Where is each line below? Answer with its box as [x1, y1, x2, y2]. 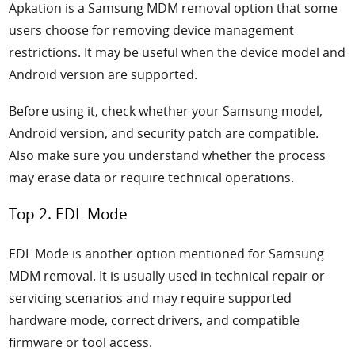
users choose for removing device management [9, 21, 295, 39]
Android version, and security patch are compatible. [9, 124, 319, 143]
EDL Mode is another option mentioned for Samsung [9, 245, 325, 263]
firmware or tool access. [9, 334, 153, 352]
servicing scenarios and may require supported [9, 289, 292, 307]
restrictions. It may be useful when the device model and [9, 43, 346, 61]
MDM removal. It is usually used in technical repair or [9, 267, 326, 285]
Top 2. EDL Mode [9, 204, 128, 224]
